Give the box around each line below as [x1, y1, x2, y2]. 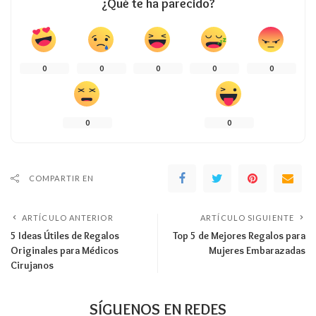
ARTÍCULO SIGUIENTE [200, 212, 294, 222]
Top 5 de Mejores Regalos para [173, 229, 305, 242]
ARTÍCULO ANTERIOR [22, 212, 114, 222]
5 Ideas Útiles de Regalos [11, 229, 119, 242]
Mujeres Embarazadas [209, 243, 305, 257]
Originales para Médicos [11, 243, 119, 257]
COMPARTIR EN [29, 173, 95, 183]
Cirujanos [11, 258, 54, 272]
